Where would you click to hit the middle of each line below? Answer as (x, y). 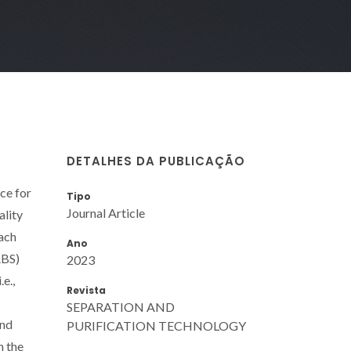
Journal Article (106, 212)
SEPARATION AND (121, 306)
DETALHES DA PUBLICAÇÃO (156, 161)
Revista (86, 290)
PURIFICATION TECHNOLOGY (156, 325)
